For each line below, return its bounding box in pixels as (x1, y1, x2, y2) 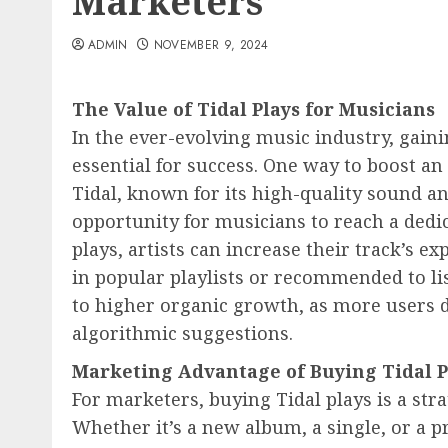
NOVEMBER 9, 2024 (153, 36, 269, 54)
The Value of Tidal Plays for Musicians (72, 97, 435, 121)
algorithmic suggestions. (72, 321, 293, 345)
